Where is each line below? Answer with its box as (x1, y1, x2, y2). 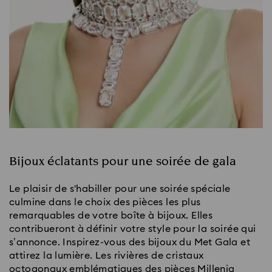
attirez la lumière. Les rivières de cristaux (9, 251, 204, 261)
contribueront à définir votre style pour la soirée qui (9, 224, 256, 234)
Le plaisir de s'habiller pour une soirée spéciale (9, 184, 231, 194)
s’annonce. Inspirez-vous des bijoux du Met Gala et (9, 237, 250, 248)
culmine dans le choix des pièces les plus (9, 197, 201, 208)
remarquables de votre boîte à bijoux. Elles (9, 211, 213, 221)
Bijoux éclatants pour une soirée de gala (9, 153, 236, 171)
